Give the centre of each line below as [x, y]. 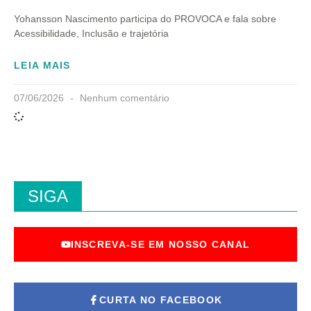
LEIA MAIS [42, 66]
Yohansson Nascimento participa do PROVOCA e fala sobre [145, 19]
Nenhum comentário [123, 98]
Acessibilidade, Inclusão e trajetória [91, 34]
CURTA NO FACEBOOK [161, 300]
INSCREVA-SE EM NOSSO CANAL [160, 245]
